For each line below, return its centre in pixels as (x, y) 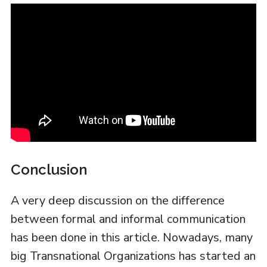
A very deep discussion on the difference (117, 201)
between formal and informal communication (128, 219)
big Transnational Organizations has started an (133, 256)
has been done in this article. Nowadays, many (131, 238)
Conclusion (49, 170)
